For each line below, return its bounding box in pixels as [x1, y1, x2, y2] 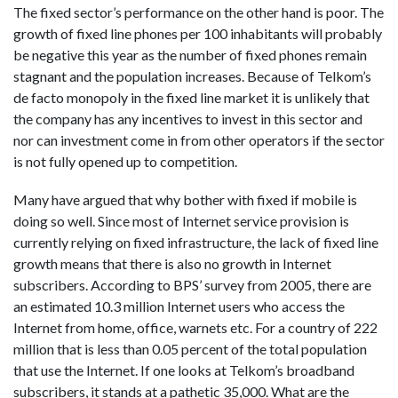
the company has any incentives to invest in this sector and [13, 109, 362, 127]
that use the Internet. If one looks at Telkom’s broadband [13, 362, 354, 379]
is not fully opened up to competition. [13, 152, 237, 170]
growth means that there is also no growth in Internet [13, 255, 331, 273]
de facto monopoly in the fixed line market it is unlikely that [13, 88, 370, 106]
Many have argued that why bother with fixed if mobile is [13, 191, 357, 209]
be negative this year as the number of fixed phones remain [13, 45, 367, 63]
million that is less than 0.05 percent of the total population [13, 340, 367, 358]
